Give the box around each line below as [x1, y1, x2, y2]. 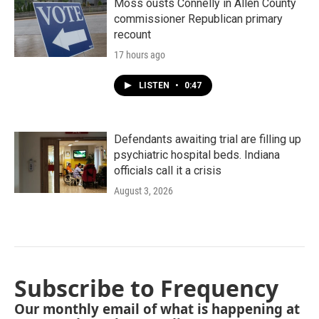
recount [114, 27, 151, 41]
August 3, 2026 [114, 184, 173, 197]
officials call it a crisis [114, 163, 221, 177]
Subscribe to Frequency [14, 272, 278, 303]
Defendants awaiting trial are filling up [114, 132, 301, 146]
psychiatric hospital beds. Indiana [114, 147, 280, 162]
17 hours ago [114, 48, 165, 61]
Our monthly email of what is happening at [14, 299, 300, 318]
